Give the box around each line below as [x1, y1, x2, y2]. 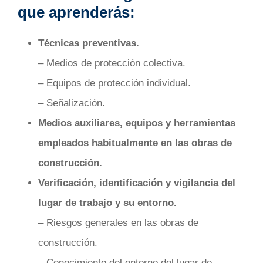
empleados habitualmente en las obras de [38, 137, 232, 149]
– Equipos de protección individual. [38, 77, 191, 89]
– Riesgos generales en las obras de [38, 217, 198, 229]
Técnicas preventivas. [38, 38, 139, 49]
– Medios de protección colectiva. [38, 58, 186, 69]
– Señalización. [38, 97, 105, 109]
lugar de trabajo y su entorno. [38, 197, 177, 209]
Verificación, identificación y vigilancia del [38, 177, 235, 189]
